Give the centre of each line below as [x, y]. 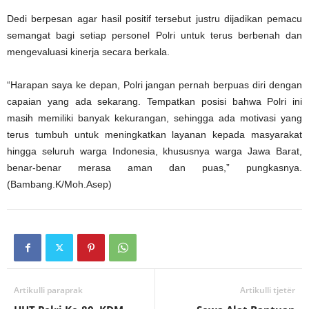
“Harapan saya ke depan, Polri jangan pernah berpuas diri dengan [154, 85]
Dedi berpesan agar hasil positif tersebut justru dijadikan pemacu [154, 19]
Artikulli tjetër [268, 290]
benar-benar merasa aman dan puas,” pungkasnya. [154, 168]
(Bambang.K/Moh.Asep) [59, 185]
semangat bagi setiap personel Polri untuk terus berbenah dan [154, 36]
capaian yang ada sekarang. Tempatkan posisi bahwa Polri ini [154, 102]
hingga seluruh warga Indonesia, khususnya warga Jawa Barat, [154, 151]
